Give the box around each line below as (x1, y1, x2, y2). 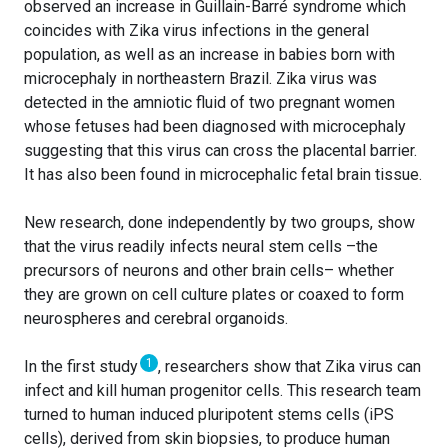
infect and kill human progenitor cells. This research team (24, 381, 421, 401)
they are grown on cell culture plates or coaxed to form (24, 285, 404, 305)
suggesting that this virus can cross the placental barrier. (24, 141, 417, 161)
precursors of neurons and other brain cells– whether (24, 261, 394, 281)
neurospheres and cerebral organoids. (24, 309, 288, 329)
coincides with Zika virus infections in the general (24, 21, 369, 41)
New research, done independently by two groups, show (24, 213, 415, 233)
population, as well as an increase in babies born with (24, 45, 395, 65)
